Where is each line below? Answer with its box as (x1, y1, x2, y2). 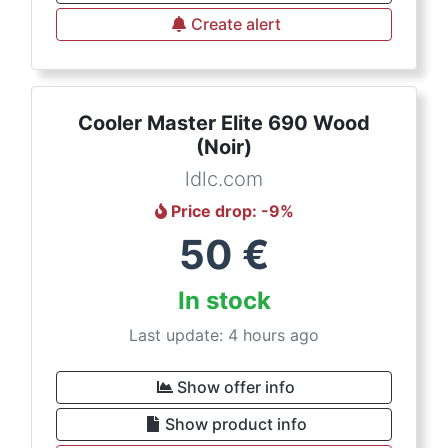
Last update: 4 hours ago (129, 325, 319, 345)
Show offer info (177, 377, 295, 397)
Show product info (165, 414, 307, 434)
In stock (177, 286, 271, 315)
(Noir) (196, 135, 252, 159)
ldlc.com (185, 167, 263, 191)
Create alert (191, 14, 281, 34)
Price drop (170, 201, 252, 221)
